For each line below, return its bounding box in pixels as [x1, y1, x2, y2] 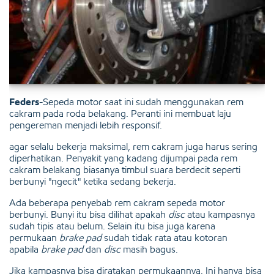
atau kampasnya [185, 208, 255, 220]
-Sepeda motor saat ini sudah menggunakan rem [39, 95, 243, 108]
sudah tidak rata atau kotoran [102, 231, 228, 243]
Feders [9, 95, 39, 108]
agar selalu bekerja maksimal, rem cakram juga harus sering [9, 140, 257, 152]
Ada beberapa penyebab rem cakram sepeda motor [9, 196, 225, 209]
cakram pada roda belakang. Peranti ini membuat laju [9, 107, 231, 119]
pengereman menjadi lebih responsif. [9, 119, 162, 131]
